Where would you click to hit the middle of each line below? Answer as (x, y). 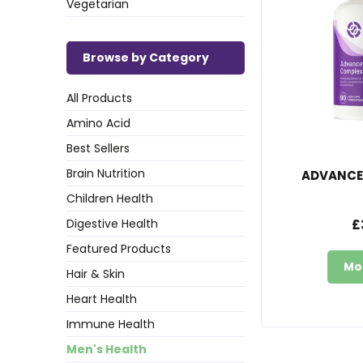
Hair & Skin (96, 273)
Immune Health (111, 324)
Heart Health (102, 299)
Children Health (110, 198)
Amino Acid (98, 123)
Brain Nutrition (106, 173)
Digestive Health (112, 223)
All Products (99, 98)
